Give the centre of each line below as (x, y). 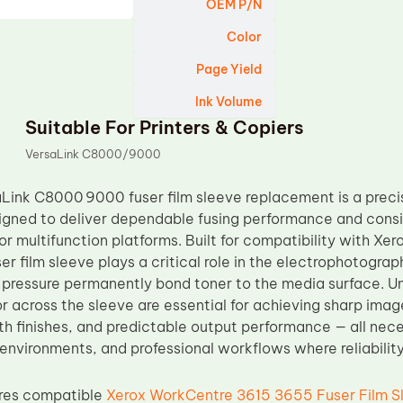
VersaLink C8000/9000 (94, 154)
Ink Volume (229, 102)
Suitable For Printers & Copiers (165, 127)
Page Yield (229, 69)
